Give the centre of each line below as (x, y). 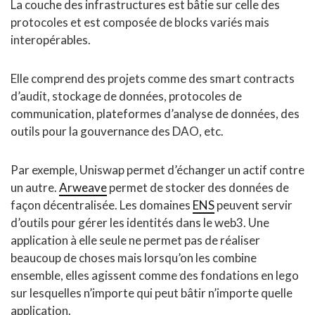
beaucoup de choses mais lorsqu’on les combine (134, 258)
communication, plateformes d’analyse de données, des (155, 114)
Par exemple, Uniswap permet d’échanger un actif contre (157, 170)
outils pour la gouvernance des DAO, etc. (117, 131)
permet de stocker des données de (198, 188)
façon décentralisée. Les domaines (102, 205)
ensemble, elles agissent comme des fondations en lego (155, 276)
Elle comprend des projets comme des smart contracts (153, 79)
